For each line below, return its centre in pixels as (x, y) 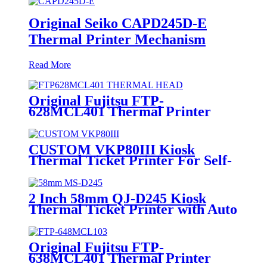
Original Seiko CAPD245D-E (118, 23)
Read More (50, 64)
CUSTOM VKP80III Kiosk (112, 149)
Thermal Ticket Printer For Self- (130, 160)
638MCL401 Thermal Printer (120, 258)
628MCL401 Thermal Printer (120, 111)
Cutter (49, 220)
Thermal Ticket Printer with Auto (133, 209)
